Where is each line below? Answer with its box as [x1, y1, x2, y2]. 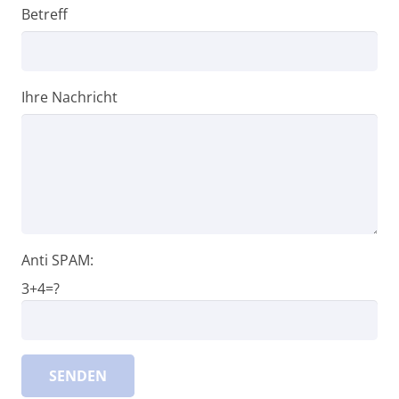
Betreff [21, 4, 68, 24]
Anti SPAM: [21, 249, 94, 270]
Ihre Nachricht [21, 86, 118, 107]
